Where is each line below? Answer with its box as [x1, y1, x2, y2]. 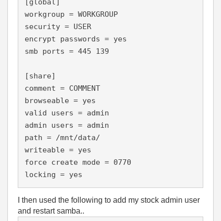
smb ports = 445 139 [25, 47, 109, 56]
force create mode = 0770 [25, 158, 131, 167]
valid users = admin [25, 109, 109, 117]
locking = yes [25, 170, 82, 179]
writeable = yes [25, 146, 91, 154]
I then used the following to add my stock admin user [18, 195, 200, 204]
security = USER [25, 22, 91, 31]
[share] [25, 72, 56, 80]
